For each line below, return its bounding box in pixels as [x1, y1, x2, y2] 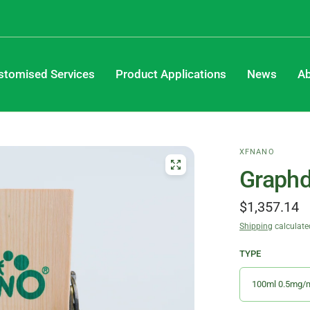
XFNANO [239, 147, 275, 156]
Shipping [239, 221, 273, 231]
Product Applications [115, 68, 226, 81]
